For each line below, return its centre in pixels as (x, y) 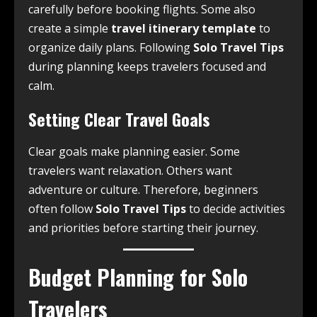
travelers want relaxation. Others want (130, 171)
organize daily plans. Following (111, 48)
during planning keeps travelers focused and (147, 67)
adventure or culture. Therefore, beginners (143, 190)
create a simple (70, 29)
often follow (62, 209)
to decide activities (236, 209)
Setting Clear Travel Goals (119, 119)
